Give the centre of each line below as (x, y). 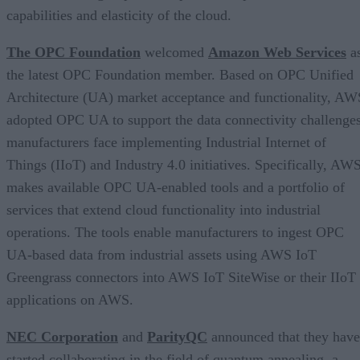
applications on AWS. (70, 299)
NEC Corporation (62, 336)
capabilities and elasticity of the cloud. (119, 15)
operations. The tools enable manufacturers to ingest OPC (175, 232)
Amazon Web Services (277, 52)
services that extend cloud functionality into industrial (164, 209)
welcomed (174, 52)
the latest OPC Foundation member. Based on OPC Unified (180, 74)
